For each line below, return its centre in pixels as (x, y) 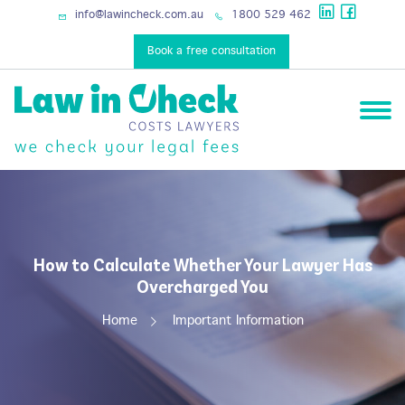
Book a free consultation (212, 52)
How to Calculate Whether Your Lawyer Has (202, 264)
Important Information (238, 321)
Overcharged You (202, 286)
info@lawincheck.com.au (137, 15)
